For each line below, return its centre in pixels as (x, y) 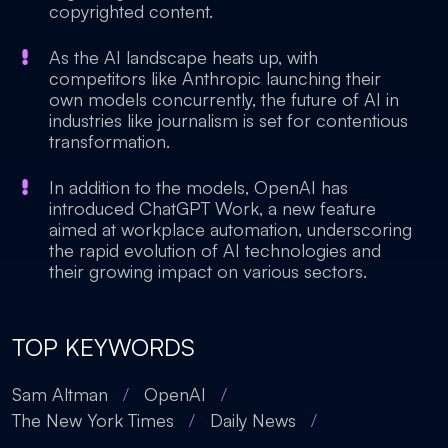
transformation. (109, 141)
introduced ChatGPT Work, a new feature (212, 208)
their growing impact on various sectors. (208, 271)
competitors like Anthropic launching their (215, 78)
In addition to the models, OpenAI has (198, 187)
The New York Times (93, 420)
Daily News (253, 420)
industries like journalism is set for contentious (228, 120)
